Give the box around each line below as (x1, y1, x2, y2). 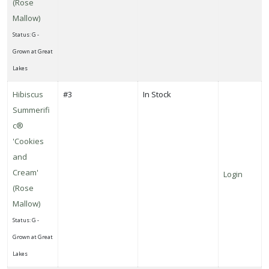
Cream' (13, 166, 38, 178)
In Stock (143, 88, 171, 100)
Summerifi (13, 104, 50, 115)
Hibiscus (13, 88, 43, 100)
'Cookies (13, 135, 44, 147)
